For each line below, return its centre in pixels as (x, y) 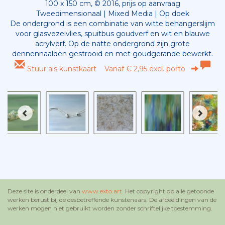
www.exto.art (102, 191)
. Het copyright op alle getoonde (168, 191)
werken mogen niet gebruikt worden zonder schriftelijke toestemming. (110, 208)
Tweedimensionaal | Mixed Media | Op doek (113, 14)
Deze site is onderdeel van (45, 191)
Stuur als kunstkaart (66, 69)
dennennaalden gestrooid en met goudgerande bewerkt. (113, 54)
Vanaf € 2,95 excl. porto (145, 69)
